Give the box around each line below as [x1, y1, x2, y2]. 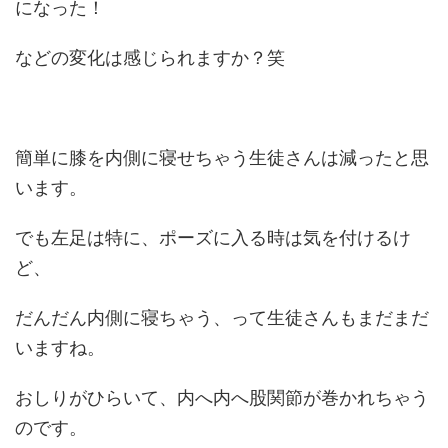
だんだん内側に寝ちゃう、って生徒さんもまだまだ [15, 307, 429, 328]
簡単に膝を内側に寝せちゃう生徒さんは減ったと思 [15, 147, 429, 168]
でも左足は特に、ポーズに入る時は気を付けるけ [15, 227, 411, 248]
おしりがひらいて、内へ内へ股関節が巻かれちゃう [15, 387, 429, 408]
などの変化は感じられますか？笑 [15, 47, 285, 68]
